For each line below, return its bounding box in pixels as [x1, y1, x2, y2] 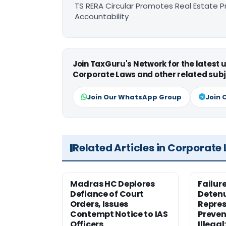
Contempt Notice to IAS [70, 208, 168, 220]
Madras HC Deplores [70, 178, 155, 190]
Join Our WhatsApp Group [87, 92, 182, 102]
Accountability [75, 11, 129, 22]
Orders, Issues [70, 198, 128, 210]
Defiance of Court [70, 188, 144, 200]
